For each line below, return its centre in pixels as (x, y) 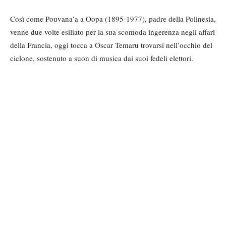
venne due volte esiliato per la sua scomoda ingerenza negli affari (112, 32)
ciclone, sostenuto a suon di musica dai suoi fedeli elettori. (102, 58)
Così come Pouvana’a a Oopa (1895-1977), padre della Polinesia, (113, 18)
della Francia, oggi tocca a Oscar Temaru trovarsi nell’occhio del (111, 45)
